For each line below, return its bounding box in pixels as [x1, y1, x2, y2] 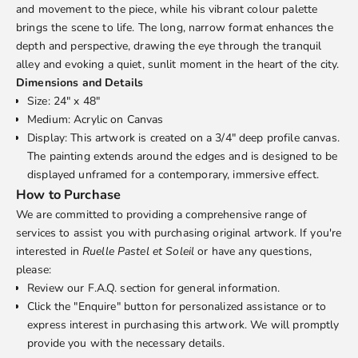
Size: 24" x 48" [27, 93, 101, 109]
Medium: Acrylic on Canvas [27, 112, 164, 128]
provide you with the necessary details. [27, 336, 225, 352]
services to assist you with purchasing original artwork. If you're [16, 225, 342, 241]
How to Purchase [16, 185, 121, 205]
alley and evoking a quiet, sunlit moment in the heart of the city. [16, 57, 340, 73]
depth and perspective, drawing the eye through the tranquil [16, 38, 322, 54]
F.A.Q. [87, 280, 117, 296]
